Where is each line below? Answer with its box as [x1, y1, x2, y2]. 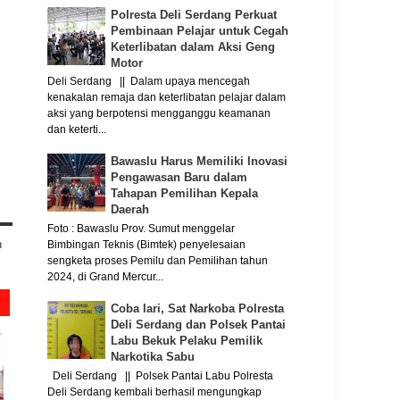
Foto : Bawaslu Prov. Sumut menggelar [46, 222, 235, 234]
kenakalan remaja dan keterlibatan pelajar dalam [46, 92, 286, 104]
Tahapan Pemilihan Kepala [111, 187, 258, 201]
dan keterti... [46, 124, 106, 136]
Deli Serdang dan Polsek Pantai [111, 318, 286, 332]
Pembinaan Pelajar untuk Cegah [111, 23, 288, 37]
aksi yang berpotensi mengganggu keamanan [46, 108, 271, 120]
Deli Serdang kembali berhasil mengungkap [46, 386, 262, 397]
